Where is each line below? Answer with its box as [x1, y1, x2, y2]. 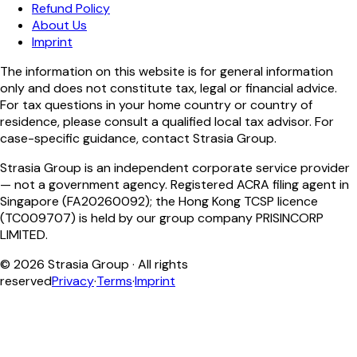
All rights [138, 256, 188, 273]
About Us [32, 17, 87, 34]
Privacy [52, 273, 94, 290]
